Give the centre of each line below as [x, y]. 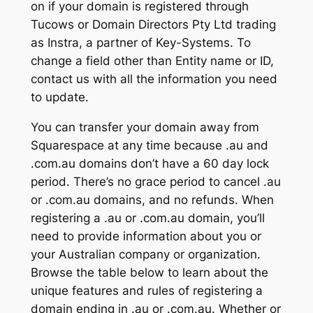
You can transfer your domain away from [145, 127]
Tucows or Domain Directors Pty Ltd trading [153, 24]
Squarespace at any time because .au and [149, 145]
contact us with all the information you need [154, 79]
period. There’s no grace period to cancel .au [155, 181]
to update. [59, 97]
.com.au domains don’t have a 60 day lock [150, 163]
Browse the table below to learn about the [149, 272]
